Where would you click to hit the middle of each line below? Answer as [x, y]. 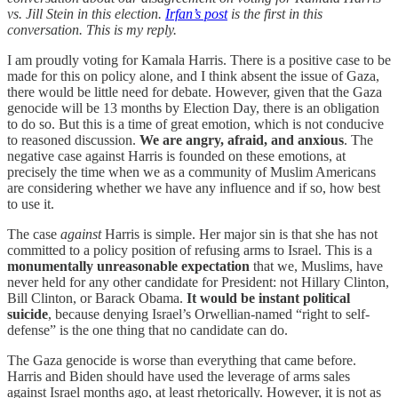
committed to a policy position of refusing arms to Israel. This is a [190, 251]
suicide [28, 314]
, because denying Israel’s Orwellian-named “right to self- [209, 314]
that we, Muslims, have [316, 267]
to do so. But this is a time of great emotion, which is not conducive [195, 124]
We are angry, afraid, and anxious [242, 140]
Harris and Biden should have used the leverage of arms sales [179, 377]
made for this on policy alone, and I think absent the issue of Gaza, [193, 76]
